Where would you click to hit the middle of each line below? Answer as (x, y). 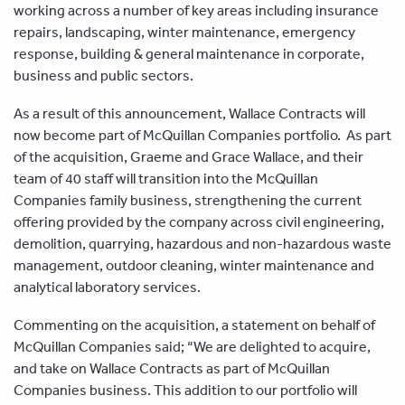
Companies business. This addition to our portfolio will (185, 389)
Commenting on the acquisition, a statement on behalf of (194, 324)
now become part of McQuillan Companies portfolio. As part (202, 134)
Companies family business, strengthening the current (188, 199)
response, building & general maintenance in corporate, (189, 53)
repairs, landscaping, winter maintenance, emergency (184, 31)
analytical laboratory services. (107, 286)
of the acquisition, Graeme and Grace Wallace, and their (188, 156)
